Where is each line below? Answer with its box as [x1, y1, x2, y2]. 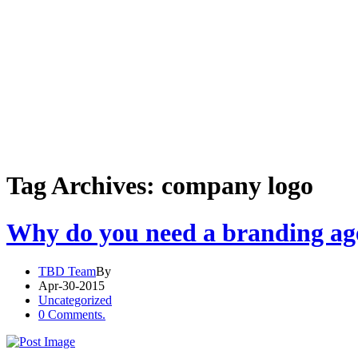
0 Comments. [38, 308, 105, 322]
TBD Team [38, 265, 96, 279]
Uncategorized [38, 293, 112, 308]
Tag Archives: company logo [6, 171, 313, 201]
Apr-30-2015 [38, 279, 105, 293]
